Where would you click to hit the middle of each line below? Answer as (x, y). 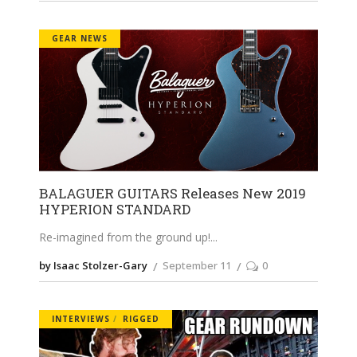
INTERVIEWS (81, 318)
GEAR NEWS (80, 38)
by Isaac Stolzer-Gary (93, 265)
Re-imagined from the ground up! (125, 237)
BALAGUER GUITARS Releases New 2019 (173, 193)
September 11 (197, 265)
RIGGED (141, 318)
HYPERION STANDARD (115, 209)
